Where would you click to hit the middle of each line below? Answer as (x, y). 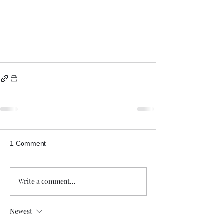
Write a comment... (47, 181)
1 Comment (28, 143)
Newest (21, 211)
